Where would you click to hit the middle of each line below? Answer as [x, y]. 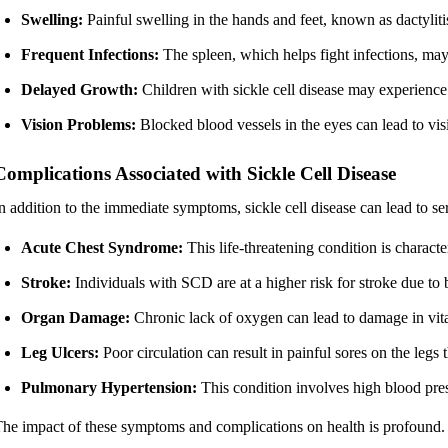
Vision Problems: [78, 124]
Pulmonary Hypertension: [109, 387]
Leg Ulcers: [60, 352]
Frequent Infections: [90, 54]
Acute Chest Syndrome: [102, 247]
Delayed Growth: [79, 89]
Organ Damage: [75, 317]
